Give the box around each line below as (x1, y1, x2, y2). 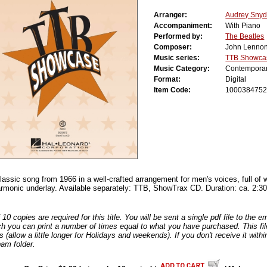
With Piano (225, 21, 261, 30)
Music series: (154, 54, 211, 63)
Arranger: (154, 11, 198, 20)
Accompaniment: (154, 21, 223, 30)
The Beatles (225, 32, 265, 41)
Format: (154, 75, 192, 84)
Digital (225, 75, 247, 84)
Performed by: (154, 32, 214, 41)
